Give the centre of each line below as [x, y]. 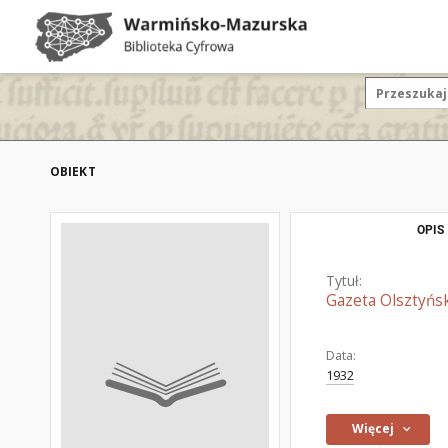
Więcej [373, 428]
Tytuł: [344, 280]
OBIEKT [73, 171]
